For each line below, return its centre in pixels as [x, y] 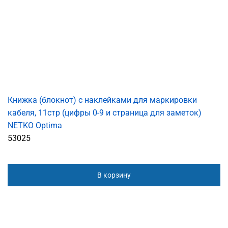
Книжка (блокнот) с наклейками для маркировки [102, 100]
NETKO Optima [35, 126]
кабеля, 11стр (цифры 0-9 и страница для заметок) [105, 113]
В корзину [114, 175]
